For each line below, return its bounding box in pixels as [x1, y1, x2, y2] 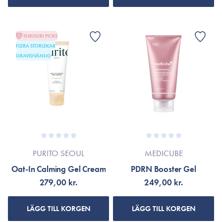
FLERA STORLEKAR [16, 42, 55, 49]
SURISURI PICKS [23, 32, 57, 39]
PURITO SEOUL [33, 148, 84, 159]
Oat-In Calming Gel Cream [11, 164, 106, 174]
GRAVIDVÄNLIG [16, 52, 51, 59]
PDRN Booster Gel [131, 164, 196, 174]
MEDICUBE [144, 148, 183, 159]
